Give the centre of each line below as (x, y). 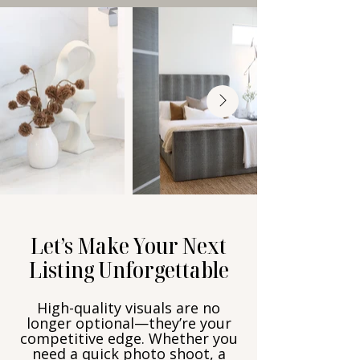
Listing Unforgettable (129, 269)
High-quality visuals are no (129, 308)
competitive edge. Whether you (129, 338)
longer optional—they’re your (129, 323)
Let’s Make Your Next (129, 245)
